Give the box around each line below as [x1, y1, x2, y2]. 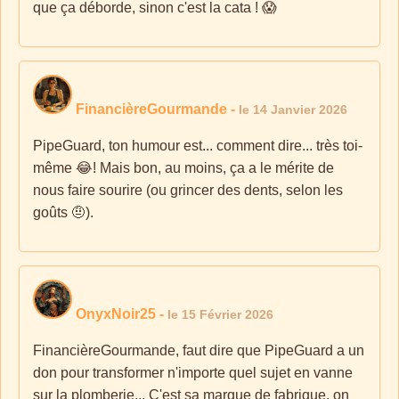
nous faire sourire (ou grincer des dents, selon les [33, 183, 343, 198]
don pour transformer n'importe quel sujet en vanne [33, 365, 353, 380]
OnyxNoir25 [76, 306, 156, 322]
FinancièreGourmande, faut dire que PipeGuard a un [33, 343, 364, 358]
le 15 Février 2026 [167, 307, 273, 322]
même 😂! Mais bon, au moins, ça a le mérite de [33, 160, 334, 175]
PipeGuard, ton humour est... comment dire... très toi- [33, 138, 362, 153]
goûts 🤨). [33, 205, 94, 220]
